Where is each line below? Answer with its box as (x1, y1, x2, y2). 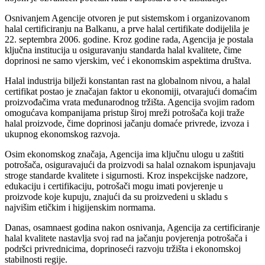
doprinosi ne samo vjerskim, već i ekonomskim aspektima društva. (5, 56, 251, 66)
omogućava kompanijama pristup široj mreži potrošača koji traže (5, 108, 244, 118)
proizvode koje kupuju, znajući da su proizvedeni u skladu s (5, 192, 228, 202)
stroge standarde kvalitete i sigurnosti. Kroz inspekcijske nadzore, (5, 170, 248, 181)
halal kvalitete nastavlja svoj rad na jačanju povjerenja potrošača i (5, 233, 247, 244)
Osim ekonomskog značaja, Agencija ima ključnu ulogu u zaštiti (5, 149, 244, 160)
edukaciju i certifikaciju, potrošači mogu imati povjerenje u (5, 181, 223, 192)
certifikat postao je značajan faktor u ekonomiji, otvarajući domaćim (5, 86, 257, 97)
